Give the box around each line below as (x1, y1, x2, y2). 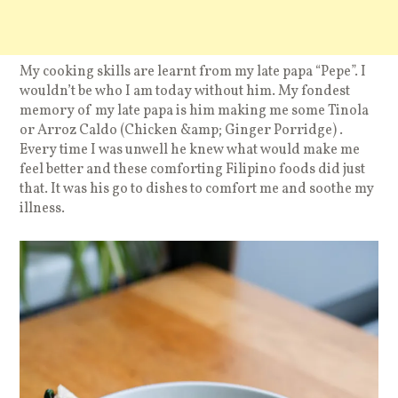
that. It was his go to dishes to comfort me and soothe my (20, 179, 375, 199)
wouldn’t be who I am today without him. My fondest (20, 81, 351, 101)
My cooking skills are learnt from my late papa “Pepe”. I (20, 61, 367, 82)
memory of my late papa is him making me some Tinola (20, 100, 370, 121)
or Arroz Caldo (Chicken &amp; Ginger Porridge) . (20, 120, 344, 140)
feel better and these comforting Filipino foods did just (20, 159, 366, 179)
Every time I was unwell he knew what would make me (20, 139, 361, 160)
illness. (20, 198, 66, 219)
